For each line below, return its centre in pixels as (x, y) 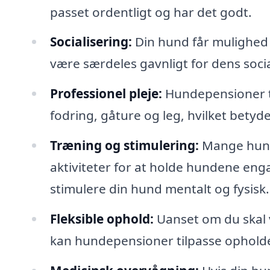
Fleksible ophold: (102, 218)
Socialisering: (91, 42)
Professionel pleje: (106, 94)
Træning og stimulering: (124, 146)
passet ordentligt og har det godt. (151, 12)
